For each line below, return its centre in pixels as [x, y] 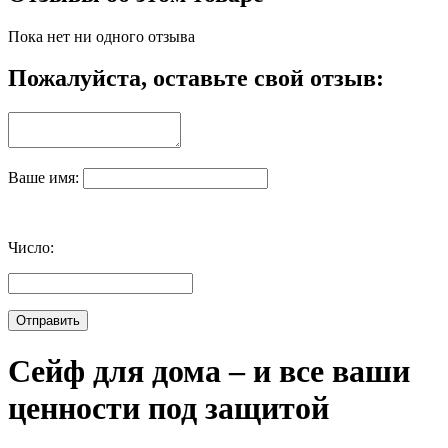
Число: [31, 248]
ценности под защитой [168, 407]
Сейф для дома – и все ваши [209, 370]
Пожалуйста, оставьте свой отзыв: [196, 78]
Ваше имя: [45, 178]
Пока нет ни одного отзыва [101, 36]
